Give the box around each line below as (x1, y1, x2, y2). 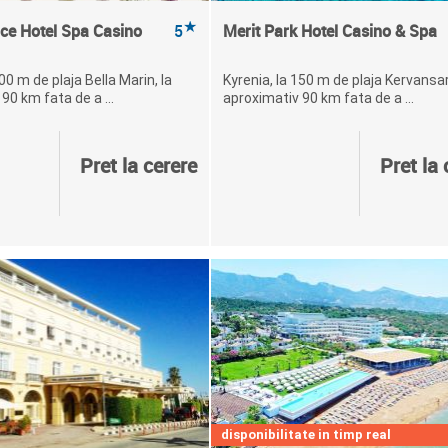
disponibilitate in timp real (220, 427, 391, 442)
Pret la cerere (79, 152, 197, 179)
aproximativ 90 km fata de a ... (222, 90, 414, 106)
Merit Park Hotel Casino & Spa (222, 20, 437, 42)
